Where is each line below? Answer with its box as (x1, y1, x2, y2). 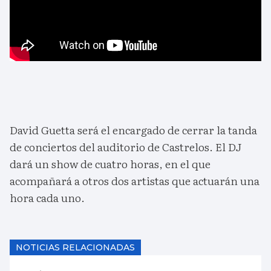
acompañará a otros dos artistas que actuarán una (10, 172, 260, 189)
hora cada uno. (10, 189, 85, 206)
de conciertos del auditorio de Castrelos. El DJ (10, 139, 241, 155)
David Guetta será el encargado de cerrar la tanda (10, 122, 257, 139)
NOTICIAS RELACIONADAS (16, 242, 135, 253)
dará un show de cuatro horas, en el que (10, 155, 211, 172)
